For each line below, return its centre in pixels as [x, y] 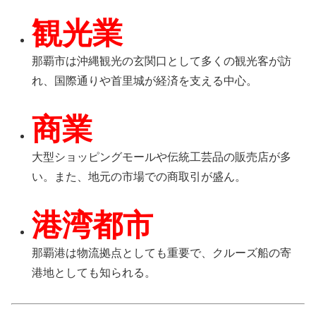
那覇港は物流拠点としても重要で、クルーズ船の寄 [162, 253]
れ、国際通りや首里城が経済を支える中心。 [145, 81]
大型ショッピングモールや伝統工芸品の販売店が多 [162, 157]
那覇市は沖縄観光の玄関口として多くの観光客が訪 [162, 61]
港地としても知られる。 [94, 272]
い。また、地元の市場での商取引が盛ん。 [139, 176]
